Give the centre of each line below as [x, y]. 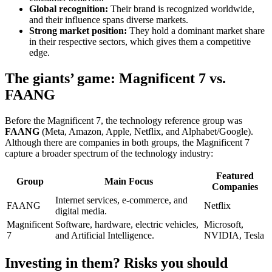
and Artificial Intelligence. [105, 235]
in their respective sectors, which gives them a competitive [140, 42]
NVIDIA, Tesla [234, 235]
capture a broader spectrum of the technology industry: [109, 153]
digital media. [81, 211]
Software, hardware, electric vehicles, [127, 224]
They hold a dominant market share [196, 31]
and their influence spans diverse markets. [109, 20]
